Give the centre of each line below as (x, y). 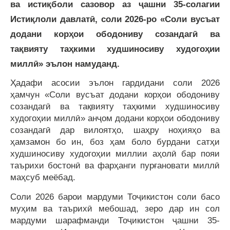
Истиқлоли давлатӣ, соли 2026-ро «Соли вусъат (115, 19)
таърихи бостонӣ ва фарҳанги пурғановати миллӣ (115, 166)
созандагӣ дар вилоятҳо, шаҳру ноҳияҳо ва (115, 130)
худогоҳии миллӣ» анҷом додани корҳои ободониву (115, 118)
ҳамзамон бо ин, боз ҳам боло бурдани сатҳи (115, 142)
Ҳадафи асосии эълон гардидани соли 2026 (115, 83)
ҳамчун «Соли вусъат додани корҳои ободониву (115, 95)
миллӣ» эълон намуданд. (65, 64)
